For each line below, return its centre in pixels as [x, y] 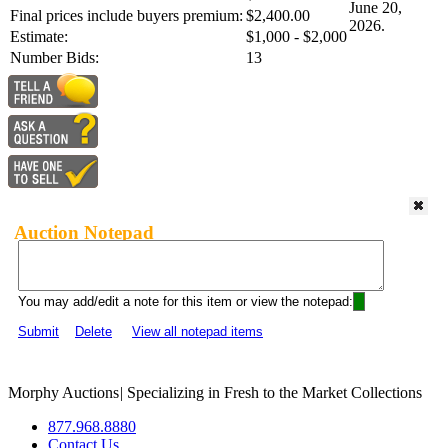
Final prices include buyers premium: [126, 16]
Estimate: [39, 37]
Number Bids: [54, 58]
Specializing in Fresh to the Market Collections [272, 393]
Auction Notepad [84, 232]
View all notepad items [197, 332]
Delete [93, 332]
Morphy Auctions [63, 393]
